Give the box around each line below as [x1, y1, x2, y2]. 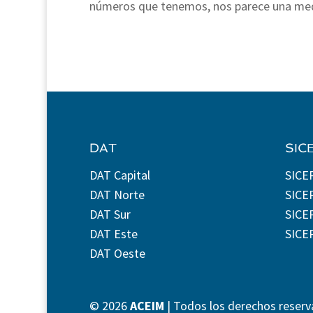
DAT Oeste [89, 245, 145, 261]
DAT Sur [89, 205, 131, 222]
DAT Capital [89, 166, 150, 183]
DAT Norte [89, 186, 145, 203]
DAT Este [89, 225, 138, 242]
